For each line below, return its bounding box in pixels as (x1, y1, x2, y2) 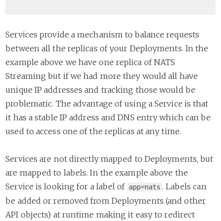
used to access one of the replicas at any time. (5, 126, 181, 136)
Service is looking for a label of (5, 181, 127, 191)
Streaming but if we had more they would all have (5, 71, 198, 81)
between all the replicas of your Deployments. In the (5, 43, 209, 53)
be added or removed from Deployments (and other (5, 195, 206, 206)
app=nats (128, 183, 161, 191)
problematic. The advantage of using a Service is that (5, 98, 209, 109)
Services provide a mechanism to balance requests (5, 29, 200, 39)
